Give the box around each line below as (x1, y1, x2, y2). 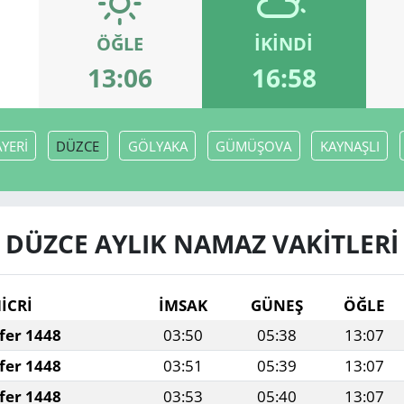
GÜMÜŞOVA (216, 136, 291, 155)
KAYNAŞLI (319, 136, 380, 155)
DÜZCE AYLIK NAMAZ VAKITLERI (5, 226, 399, 262)
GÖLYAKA (127, 136, 188, 155)
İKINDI (254, 32, 314, 57)
